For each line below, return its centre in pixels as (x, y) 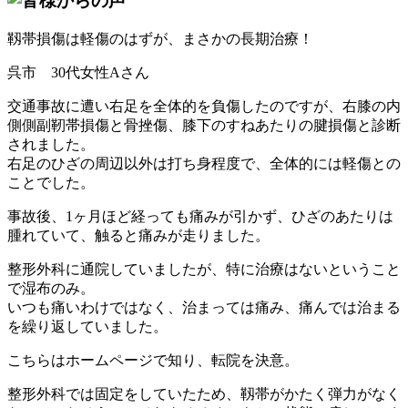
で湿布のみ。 (51, 288)
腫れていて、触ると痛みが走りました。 (138, 235)
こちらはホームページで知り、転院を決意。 (153, 360)
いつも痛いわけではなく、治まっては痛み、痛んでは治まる (204, 307)
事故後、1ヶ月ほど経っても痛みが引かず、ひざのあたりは (200, 216)
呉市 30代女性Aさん (78, 72)
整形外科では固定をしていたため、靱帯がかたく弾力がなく (204, 394)
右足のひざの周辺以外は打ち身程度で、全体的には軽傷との (204, 163)
